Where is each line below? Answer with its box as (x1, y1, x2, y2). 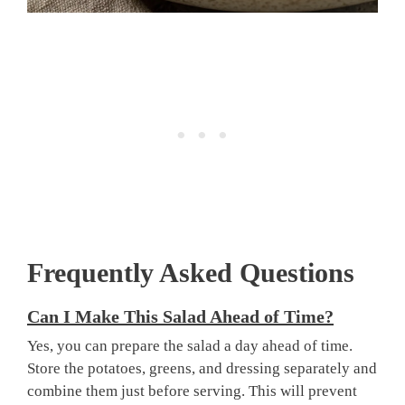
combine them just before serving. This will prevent (27, 382, 357, 400)
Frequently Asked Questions (27, 258, 354, 287)
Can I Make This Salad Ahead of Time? (27, 306, 334, 326)
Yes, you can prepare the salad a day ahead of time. (27, 337, 353, 354)
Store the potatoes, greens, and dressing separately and (27, 360, 377, 377)
